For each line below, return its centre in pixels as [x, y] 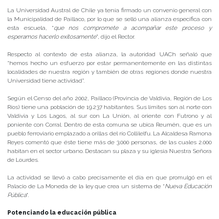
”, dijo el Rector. [116, 36]
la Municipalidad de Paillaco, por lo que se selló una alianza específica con [109, 19]
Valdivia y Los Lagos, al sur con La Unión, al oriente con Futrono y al [109, 116]
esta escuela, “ [31, 28]
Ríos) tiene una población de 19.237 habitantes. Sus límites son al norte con [109, 107]
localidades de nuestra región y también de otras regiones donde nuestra [109, 72]
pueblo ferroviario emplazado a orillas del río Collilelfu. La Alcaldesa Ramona [109, 133]
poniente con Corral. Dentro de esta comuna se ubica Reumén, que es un [109, 124]
